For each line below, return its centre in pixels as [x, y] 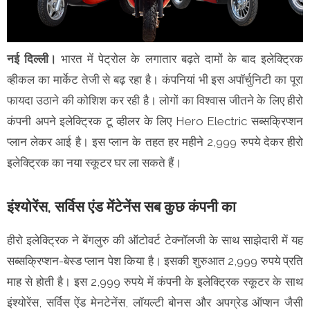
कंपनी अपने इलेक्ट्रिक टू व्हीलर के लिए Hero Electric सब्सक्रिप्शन [155, 121]
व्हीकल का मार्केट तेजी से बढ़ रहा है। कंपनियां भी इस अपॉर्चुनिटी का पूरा [155, 80]
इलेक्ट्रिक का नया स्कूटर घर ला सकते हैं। [95, 163]
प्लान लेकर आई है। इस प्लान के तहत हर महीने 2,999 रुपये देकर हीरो [155, 142]
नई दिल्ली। [34, 59]
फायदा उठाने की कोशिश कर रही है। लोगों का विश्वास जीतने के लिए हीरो [155, 101]
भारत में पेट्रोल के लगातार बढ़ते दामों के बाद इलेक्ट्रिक [182, 59]
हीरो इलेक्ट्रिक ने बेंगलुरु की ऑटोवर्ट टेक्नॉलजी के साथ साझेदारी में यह [155, 240]
